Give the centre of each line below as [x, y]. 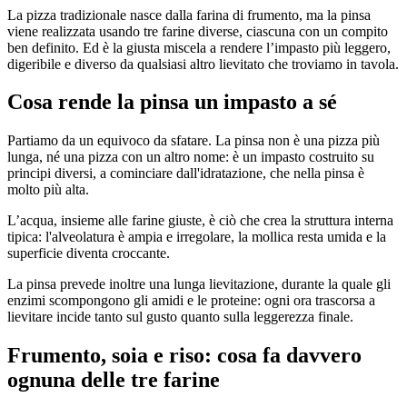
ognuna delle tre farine [114, 380]
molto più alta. [48, 190]
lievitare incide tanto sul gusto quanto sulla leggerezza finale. [180, 317]
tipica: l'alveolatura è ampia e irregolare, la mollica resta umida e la [197, 237]
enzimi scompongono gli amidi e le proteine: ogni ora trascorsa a [191, 301]
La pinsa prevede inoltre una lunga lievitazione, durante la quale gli [199, 284]
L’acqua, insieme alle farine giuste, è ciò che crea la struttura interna [200, 221]
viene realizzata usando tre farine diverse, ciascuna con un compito [198, 31]
